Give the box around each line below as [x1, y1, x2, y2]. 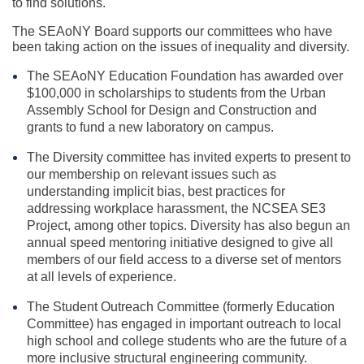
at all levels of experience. [27, 270, 176, 284]
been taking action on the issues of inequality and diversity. [12, 40, 349, 54]
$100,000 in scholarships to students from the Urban [27, 86, 326, 101]
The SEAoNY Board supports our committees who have [12, 24, 332, 39]
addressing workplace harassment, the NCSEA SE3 [27, 201, 326, 216]
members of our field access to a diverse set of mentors [27, 253, 341, 267]
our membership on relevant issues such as [27, 167, 276, 182]
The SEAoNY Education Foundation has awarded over [27, 69, 343, 84]
